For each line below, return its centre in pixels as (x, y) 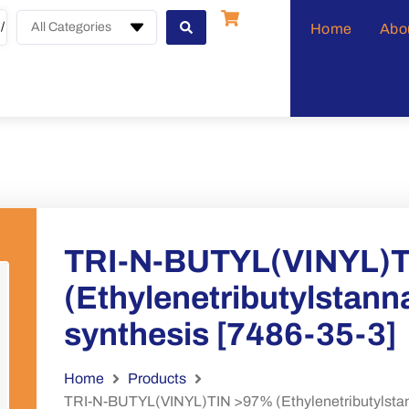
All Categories (72, 27)
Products (157, 378)
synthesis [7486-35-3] (230, 334)
